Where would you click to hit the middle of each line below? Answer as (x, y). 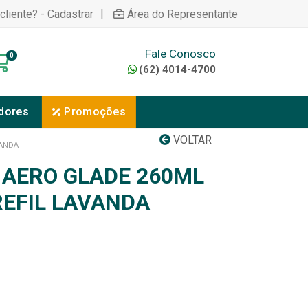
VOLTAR (191, 140)
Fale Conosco (180, 53)
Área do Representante (183, 14)
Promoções (95, 112)
